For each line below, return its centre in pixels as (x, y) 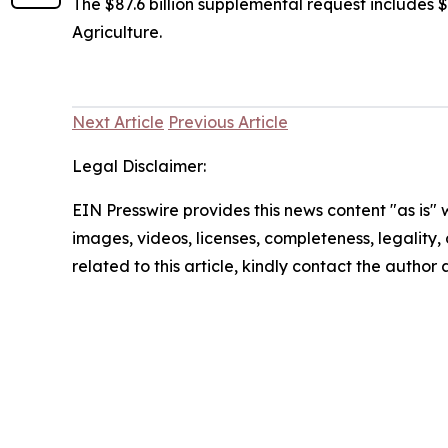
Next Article (118, 121)
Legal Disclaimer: (139, 165)
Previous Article (228, 121)
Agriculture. (117, 31)
